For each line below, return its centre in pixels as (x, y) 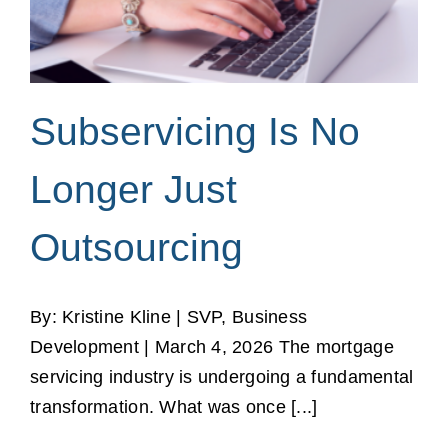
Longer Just (133, 190)
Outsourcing (136, 248)
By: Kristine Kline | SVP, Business (169, 317)
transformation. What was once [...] (174, 407)
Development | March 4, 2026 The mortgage (212, 347)
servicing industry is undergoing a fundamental (222, 377)
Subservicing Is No (195, 132)
